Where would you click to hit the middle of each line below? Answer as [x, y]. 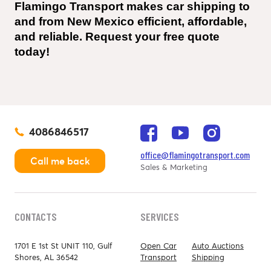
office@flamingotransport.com [195, 154]
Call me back [60, 161]
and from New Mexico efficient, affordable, [131, 21]
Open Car [158, 246]
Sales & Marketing [174, 167]
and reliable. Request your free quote [117, 36]
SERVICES [160, 216]
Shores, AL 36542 [46, 257]
